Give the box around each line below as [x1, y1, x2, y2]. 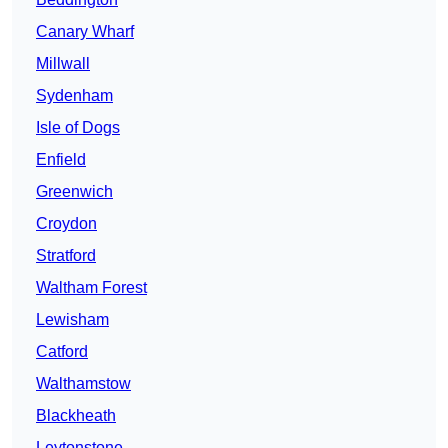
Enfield [36, 150, 86, 168]
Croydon [36, 214, 97, 232]
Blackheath [36, 406, 116, 424]
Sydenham [36, 86, 113, 104]
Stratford [36, 246, 96, 264]
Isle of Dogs [36, 118, 120, 136]
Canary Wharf [36, 22, 134, 40]
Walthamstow [36, 374, 131, 392]
